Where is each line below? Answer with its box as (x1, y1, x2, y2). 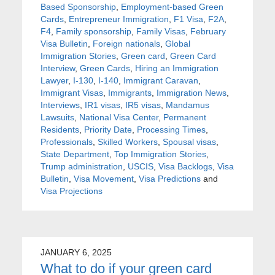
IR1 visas (84, 99, 120, 110)
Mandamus (165, 99, 209, 110)
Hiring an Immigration (134, 63, 219, 73)
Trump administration (40, 161, 123, 171)
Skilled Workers (97, 136, 158, 147)
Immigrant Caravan (123, 75, 198, 85)
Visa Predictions (138, 173, 201, 184)
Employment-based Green (120, 1, 223, 12)
